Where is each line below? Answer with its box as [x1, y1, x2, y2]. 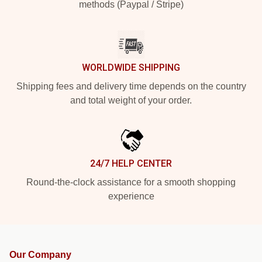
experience [108, 191, 154, 202]
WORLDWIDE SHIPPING [82, 62, 180, 74]
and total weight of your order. [70, 95, 192, 106]
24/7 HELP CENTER [90, 158, 172, 170]
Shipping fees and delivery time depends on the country [16, 81, 246, 92]
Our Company [9, 250, 71, 260]
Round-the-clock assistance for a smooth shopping [26, 177, 236, 188]
